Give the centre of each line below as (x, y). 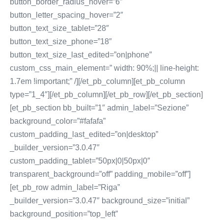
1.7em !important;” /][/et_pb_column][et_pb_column (97, 81)
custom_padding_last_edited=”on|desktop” (84, 134)
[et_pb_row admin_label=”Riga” (65, 187)
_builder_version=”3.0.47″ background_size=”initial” (100, 201)
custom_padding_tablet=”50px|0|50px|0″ (80, 161)
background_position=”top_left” (64, 214)
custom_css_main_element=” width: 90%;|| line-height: (104, 68)
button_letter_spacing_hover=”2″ (67, 15)
